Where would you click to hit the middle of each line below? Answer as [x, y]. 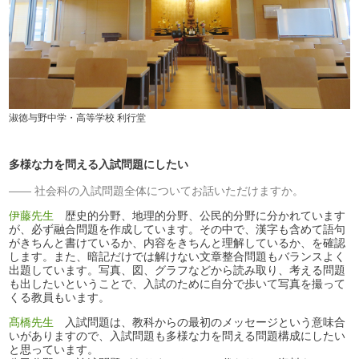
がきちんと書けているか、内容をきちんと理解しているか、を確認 [177, 243]
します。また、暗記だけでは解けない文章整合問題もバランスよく [177, 257]
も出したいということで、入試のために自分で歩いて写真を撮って [177, 284]
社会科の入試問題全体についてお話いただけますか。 [169, 191]
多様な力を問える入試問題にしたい [99, 165]
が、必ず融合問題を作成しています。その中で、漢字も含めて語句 [177, 230]
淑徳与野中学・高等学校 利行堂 [78, 118]
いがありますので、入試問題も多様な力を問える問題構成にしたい [177, 336]
